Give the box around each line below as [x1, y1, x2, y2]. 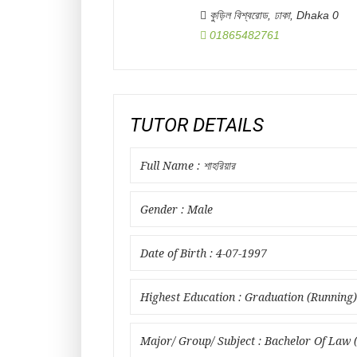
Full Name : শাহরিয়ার [140, 159, 235, 172]
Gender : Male [140, 203, 213, 216]
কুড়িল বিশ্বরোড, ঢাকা [210, 9, 290, 22]
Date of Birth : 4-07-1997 [140, 247, 267, 260]
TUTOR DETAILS [130, 114, 264, 136]
